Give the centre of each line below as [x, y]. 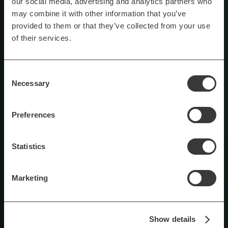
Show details [173, 219]
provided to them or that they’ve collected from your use [111, 25]
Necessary [31, 83]
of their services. [41, 38]
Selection [19, 85]
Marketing [30, 178]
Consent [18, 73]
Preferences [34, 115]
